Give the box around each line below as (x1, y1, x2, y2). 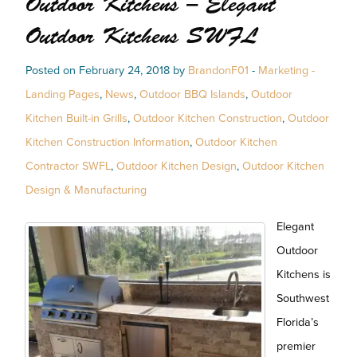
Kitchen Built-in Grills (25, 112, 127, 126)
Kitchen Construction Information (25, 135, 190, 150)
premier (277, 339, 316, 354)
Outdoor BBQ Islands (139, 88, 245, 102)
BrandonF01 (188, 64, 249, 78)
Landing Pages (25, 88, 100, 102)
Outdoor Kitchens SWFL (25, 23, 257, 50)
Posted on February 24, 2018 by (25, 64, 188, 78)
